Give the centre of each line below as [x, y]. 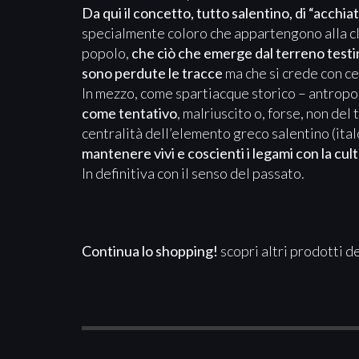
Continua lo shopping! [150, 250]
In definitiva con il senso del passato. [193, 173]
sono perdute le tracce [152, 73]
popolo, [107, 52]
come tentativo [129, 113]
